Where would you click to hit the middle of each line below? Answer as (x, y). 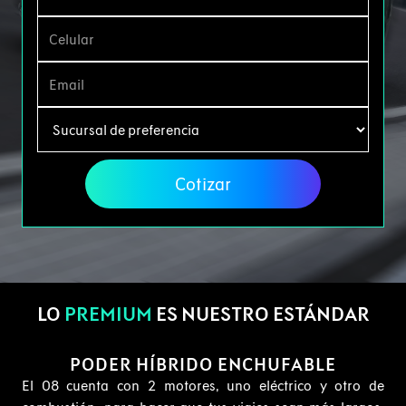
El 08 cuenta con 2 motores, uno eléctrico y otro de (203, 386)
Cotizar (203, 184)
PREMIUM (108, 314)
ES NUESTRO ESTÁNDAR (261, 314)
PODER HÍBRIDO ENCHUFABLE (203, 365)
